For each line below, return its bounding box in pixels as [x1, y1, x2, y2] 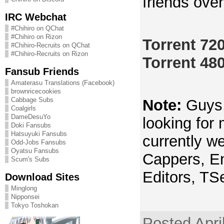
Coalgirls [10, 104, 36, 112]
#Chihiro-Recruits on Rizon [10, 50, 88, 57]
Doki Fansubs [10, 121, 51, 129]
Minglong [10, 184, 37, 192]
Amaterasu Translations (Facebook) [10, 79, 114, 86]
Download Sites [4, 171, 79, 182]
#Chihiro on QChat [10, 24, 64, 32]
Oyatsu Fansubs [10, 147, 59, 154]
